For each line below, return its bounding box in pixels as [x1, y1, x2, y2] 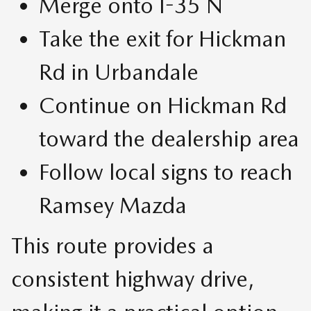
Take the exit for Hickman [39, 25, 286, 53]
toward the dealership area [39, 125, 299, 153]
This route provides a [11, 232, 214, 260]
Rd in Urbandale [39, 58, 199, 86]
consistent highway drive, [11, 265, 254, 293]
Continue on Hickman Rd [39, 92, 287, 119]
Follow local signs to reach [39, 158, 292, 186]
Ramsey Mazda [39, 192, 187, 219]
